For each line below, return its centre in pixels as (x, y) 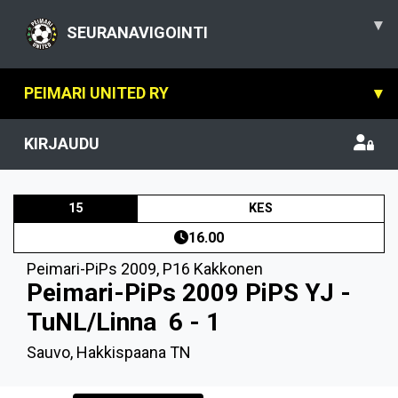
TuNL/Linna (92, 322)
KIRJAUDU (62, 143)
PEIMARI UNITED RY (96, 93)
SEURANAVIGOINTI (137, 32)
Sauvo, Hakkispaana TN (109, 352)
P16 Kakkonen (213, 269)
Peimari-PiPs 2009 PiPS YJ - (189, 293)
